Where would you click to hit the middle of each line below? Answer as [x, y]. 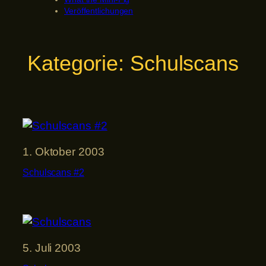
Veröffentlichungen [99, 11]
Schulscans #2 [53, 172]
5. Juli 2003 [52, 248]
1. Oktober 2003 [64, 151]
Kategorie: [79, 63]
